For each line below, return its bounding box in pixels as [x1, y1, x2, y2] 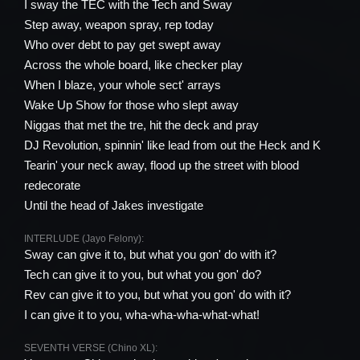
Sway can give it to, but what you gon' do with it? [24, 247, 276, 261]
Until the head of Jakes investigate [24, 198, 203, 212]
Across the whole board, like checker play [24, 58, 243, 72]
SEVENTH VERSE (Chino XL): [24, 342, 157, 354]
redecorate [24, 178, 80, 192]
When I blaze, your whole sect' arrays [24, 78, 221, 92]
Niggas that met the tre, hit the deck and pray [24, 118, 259, 132]
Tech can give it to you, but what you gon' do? [24, 268, 261, 281]
